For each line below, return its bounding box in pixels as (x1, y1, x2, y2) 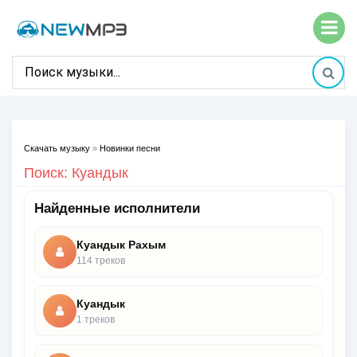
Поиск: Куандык (24, 165, 128, 181)
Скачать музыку (24, 143, 90, 153)
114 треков (76, 254, 125, 266)
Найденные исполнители (34, 201, 200, 216)
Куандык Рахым (76, 237, 166, 251)
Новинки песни (100, 143, 160, 153)
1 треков (76, 313, 115, 325)
